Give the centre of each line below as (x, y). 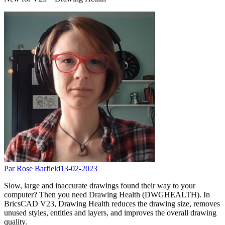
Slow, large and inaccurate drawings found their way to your (100, 185)
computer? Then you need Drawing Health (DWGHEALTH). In (107, 194)
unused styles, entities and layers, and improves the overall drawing (110, 212)
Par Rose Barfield (32, 168)
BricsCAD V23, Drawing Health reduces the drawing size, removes (112, 203)
